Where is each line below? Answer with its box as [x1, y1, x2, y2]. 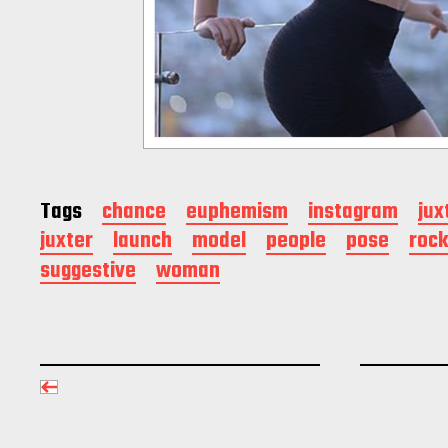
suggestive [40, 253, 136, 288]
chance [102, 194, 166, 229]
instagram [308, 194, 398, 229]
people [266, 224, 326, 259]
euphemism [186, 194, 288, 229]
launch [113, 224, 172, 259]
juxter [40, 224, 93, 259]
